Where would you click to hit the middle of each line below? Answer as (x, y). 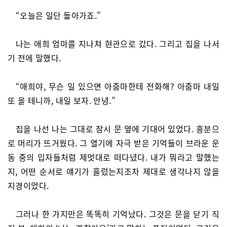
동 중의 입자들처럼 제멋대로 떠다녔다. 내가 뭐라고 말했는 (113, 157)
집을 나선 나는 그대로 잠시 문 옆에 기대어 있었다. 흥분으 (118, 129)
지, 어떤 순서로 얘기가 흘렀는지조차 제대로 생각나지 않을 (113, 171)
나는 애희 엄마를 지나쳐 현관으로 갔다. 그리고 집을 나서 (118, 44)
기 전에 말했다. (34, 58)
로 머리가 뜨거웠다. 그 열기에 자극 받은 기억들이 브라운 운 (113, 143)
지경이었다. (28, 185)
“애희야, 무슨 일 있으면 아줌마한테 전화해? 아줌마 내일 (118, 86)
